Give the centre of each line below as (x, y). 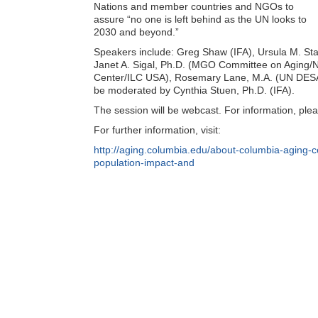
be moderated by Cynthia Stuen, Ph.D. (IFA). (194, 90)
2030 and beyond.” (136, 32)
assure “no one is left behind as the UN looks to (200, 19)
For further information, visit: (157, 130)
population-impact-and (144, 163)
